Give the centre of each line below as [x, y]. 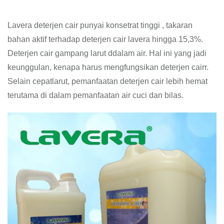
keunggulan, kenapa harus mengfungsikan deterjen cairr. [108, 67]
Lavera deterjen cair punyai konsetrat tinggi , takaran [100, 25]
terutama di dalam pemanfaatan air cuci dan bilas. [95, 95]
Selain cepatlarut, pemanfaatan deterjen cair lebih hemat [107, 81]
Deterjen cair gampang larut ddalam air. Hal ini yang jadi [107, 53]
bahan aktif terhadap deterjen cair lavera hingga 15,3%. [105, 39]
